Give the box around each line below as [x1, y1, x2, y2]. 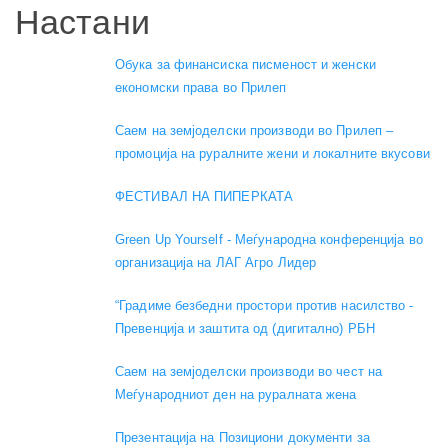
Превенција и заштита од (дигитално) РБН [115, 320, 375, 336]
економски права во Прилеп [115, 79, 287, 95]
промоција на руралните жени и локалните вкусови [115, 145, 430, 161]
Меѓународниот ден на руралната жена [115, 386, 357, 402]
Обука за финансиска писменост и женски [115, 56, 376, 72]
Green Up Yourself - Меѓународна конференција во [115, 231, 423, 247]
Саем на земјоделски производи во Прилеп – [115, 122, 394, 138]
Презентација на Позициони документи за [115, 429, 370, 445]
